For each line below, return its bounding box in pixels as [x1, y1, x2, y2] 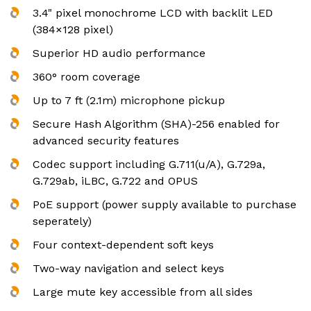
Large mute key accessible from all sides [33, 285, 253, 299]
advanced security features [33, 133, 179, 147]
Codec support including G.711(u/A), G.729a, [33, 157, 265, 171]
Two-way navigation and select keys [33, 261, 224, 275]
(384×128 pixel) [33, 22, 113, 36]
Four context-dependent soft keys [33, 237, 214, 251]
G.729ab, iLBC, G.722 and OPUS [33, 174, 198, 187]
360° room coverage [33, 69, 140, 83]
